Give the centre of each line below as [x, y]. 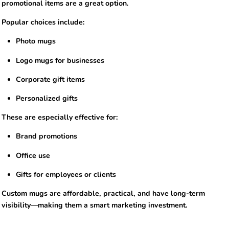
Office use [33, 155]
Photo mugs [36, 41]
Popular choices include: [43, 22]
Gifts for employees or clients [66, 174]
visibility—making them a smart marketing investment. [95, 205]
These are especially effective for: [60, 118]
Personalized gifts [47, 99]
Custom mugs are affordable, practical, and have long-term [103, 194]
